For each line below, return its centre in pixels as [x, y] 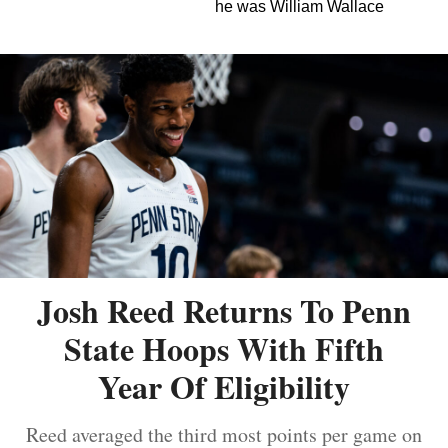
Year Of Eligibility [224, 386]
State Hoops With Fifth [224, 348]
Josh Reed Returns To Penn [224, 310]
